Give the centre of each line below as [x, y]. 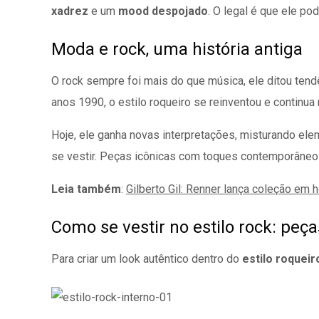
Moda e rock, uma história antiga [177, 49]
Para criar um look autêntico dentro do [147, 259]
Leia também [86, 189]
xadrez [71, 11]
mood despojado [163, 11]
